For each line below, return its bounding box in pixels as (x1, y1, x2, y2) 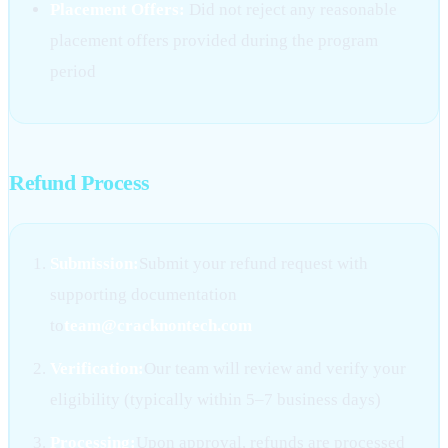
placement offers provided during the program (50, 31, 378, 51)
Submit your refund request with (139, 254, 368, 274)
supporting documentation (50, 285, 237, 305)
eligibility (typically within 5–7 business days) (50, 390, 381, 410)
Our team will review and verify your (144, 359, 406, 379)
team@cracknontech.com (64, 316, 252, 336)
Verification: (50, 359, 144, 379)
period (50, 62, 96, 82)
